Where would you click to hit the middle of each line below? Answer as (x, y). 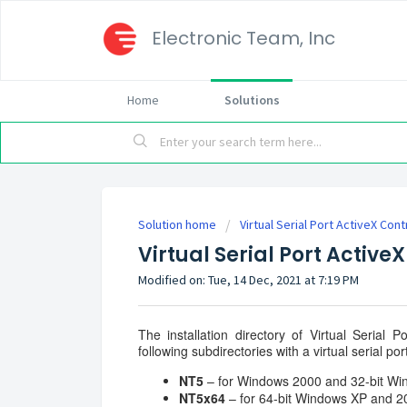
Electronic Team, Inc (243, 38)
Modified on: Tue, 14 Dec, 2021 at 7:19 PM (248, 280)
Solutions (252, 100)
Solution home (179, 224)
